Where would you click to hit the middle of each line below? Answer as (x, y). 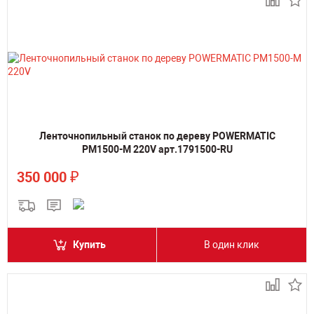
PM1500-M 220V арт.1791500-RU (157, 149)
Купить (89, 245)
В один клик (232, 245)
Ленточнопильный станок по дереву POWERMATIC (157, 136)
